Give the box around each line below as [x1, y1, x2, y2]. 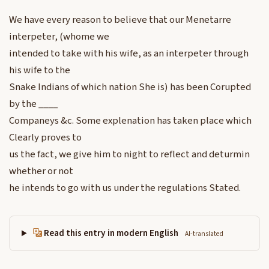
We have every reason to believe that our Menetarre [9, 13, 231, 28]
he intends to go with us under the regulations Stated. [9, 181, 241, 196]
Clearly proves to [9, 130, 82, 145]
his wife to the [9, 63, 70, 78]
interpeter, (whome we [9, 29, 109, 44]
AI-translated [185, 229, 224, 240]
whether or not [9, 164, 73, 179]
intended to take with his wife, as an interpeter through [9, 46, 249, 61]
